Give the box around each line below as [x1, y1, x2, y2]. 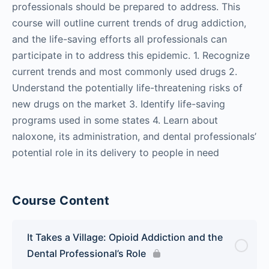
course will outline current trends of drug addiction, [12, 16, 246, 29]
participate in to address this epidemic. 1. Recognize [12, 49, 250, 61]
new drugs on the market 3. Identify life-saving [12, 97, 225, 110]
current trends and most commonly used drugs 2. [12, 65, 237, 77]
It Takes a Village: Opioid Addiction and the [27, 231, 223, 243]
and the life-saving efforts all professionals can [12, 32, 227, 45]
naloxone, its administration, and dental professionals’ [12, 130, 256, 142]
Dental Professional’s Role [27, 247, 146, 259]
